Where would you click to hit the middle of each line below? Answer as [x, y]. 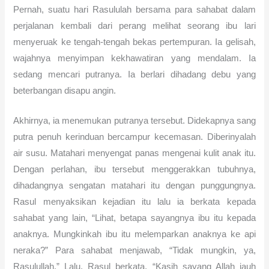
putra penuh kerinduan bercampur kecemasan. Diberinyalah [134, 137]
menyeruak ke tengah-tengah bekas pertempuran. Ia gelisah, [134, 42]
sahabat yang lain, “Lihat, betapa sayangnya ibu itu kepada [134, 218]
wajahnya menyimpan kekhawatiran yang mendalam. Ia [134, 58]
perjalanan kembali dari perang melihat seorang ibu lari [134, 26]
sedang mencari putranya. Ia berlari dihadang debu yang [134, 74]
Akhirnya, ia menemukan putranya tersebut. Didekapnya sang [134, 121]
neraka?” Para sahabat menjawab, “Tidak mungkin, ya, [134, 251]
